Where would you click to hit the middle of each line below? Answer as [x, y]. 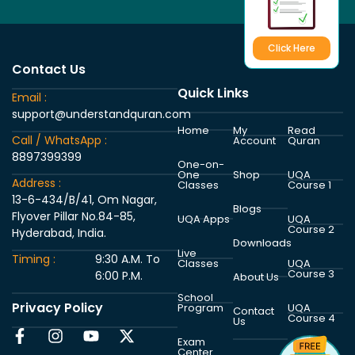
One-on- [201, 164]
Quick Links [213, 93]
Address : [36, 183]
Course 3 [311, 273]
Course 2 [311, 229]
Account [254, 140]
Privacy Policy [57, 307]
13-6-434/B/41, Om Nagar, [84, 199]
